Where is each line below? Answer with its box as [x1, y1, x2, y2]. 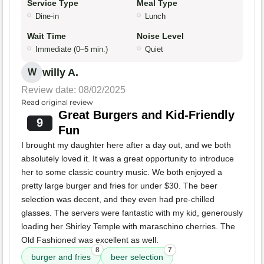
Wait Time [27, 31, 66, 41]
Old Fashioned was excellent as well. [21, 235, 159, 245]
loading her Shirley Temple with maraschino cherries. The [21, 222, 235, 232]
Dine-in [35, 12, 59, 21]
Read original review [21, 98, 93, 107]
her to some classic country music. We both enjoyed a [21, 167, 222, 177]
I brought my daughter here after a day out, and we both [21, 140, 231, 150]
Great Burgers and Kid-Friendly [58, 108, 235, 122]
